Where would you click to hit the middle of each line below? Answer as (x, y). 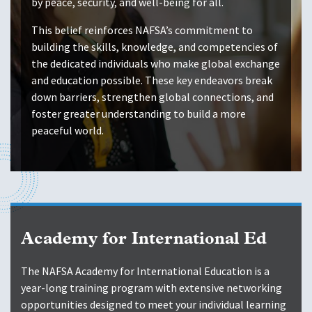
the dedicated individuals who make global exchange (156, 64)
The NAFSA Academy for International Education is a (145, 272)
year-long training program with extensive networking (151, 288)
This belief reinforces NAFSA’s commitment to (142, 31)
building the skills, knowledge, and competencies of (155, 47)
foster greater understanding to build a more (139, 114)
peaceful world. (68, 131)
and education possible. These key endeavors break (152, 81)
